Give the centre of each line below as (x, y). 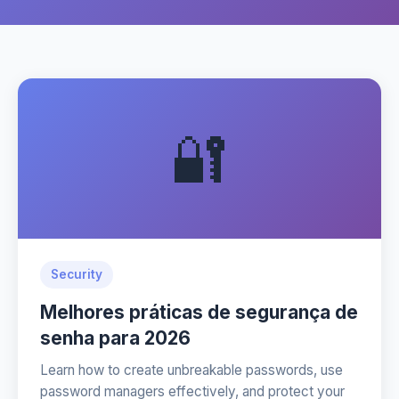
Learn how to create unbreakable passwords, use (191, 370)
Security (77, 274)
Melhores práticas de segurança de (199, 312)
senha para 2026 (115, 338)
